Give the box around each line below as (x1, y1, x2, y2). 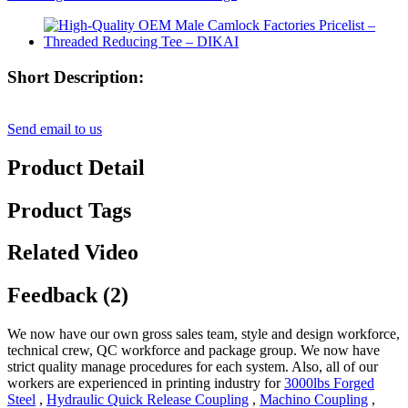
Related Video (7, 240, 138, 265)
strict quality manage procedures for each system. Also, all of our (7, 359, 378, 375)
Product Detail (7, 155, 145, 179)
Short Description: (7, 66, 144, 87)
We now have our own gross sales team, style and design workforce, (7, 326, 400, 342)
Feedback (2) (7, 283, 128, 308)
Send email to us (7, 120, 102, 137)
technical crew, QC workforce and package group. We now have (7, 342, 380, 359)
